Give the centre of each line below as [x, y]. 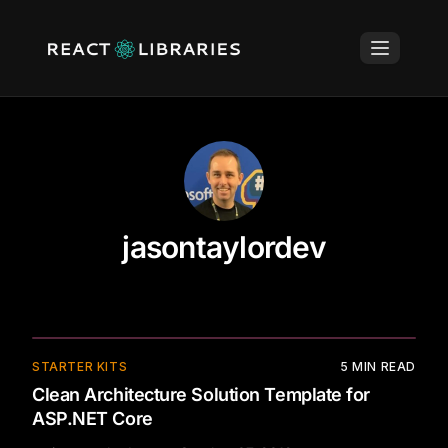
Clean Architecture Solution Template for [201, 394]
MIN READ [384, 366]
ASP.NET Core [92, 418]
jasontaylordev [224, 247]
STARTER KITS [80, 366]
